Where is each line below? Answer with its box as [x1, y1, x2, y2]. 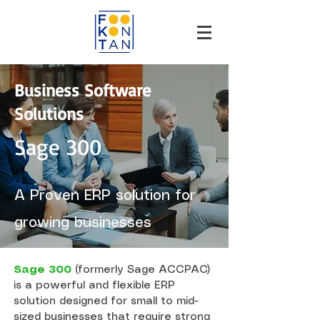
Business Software [14, 79, 151, 101]
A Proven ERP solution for [14, 189, 196, 203]
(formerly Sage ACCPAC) [75, 265, 210, 275]
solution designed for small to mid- [14, 296, 199, 306]
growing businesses [14, 216, 151, 230]
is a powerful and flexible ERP [14, 281, 175, 291]
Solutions [14, 103, 84, 124]
